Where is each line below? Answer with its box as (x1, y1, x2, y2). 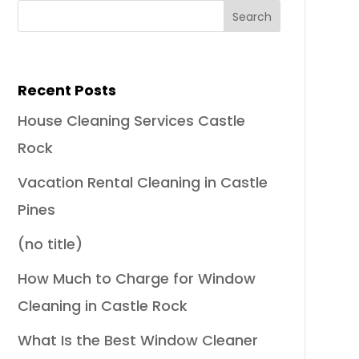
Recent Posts (17, 79, 116, 100)
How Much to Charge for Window (17, 268, 256, 288)
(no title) (17, 233, 83, 254)
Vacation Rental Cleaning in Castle (17, 171, 268, 192)
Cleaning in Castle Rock (17, 295, 188, 316)
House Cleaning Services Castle (17, 110, 245, 131)
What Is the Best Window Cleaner (17, 329, 258, 350)
